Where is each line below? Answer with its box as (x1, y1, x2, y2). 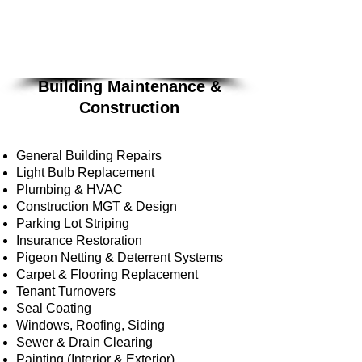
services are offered (115, 32, 239, 49)
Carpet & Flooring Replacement (16, 267, 198, 281)
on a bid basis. (24, 52, 112, 69)
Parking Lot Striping (16, 217, 129, 230)
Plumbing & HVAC (16, 183, 123, 196)
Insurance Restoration (16, 234, 142, 247)
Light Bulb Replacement (16, 166, 154, 179)
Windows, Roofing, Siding (16, 318, 165, 332)
